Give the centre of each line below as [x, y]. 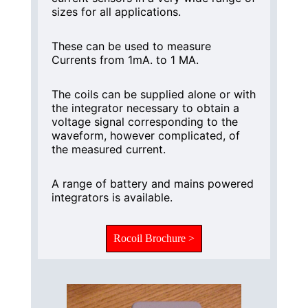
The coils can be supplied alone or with [153, 94]
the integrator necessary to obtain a [145, 108]
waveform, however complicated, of [145, 135]
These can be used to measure [131, 46]
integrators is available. [112, 197]
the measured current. [108, 149]
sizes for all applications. [116, 11]
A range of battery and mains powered [152, 183]
